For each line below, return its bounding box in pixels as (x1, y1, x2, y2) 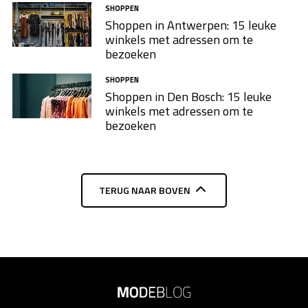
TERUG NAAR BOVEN (98, 182, 190, 198)
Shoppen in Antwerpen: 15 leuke (104, 16, 276, 35)
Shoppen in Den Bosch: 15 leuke (104, 87, 272, 106)
